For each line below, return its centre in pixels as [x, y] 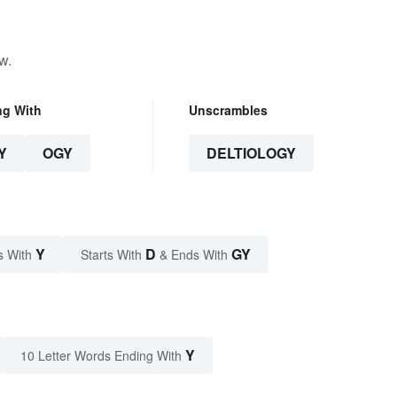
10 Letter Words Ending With [101, 356]
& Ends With [194, 255]
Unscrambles [228, 110]
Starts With [113, 255]
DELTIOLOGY [251, 153]
